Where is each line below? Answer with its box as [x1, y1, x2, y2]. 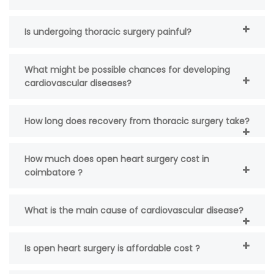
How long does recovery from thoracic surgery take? [24, 114, 250, 127]
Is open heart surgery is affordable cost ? [24, 242, 200, 254]
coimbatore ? [24, 166, 83, 179]
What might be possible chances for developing [24, 63, 230, 76]
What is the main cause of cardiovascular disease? [24, 204, 243, 217]
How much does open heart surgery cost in [24, 152, 209, 165]
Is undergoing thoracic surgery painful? [24, 25, 191, 38]
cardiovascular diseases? [24, 76, 131, 89]
